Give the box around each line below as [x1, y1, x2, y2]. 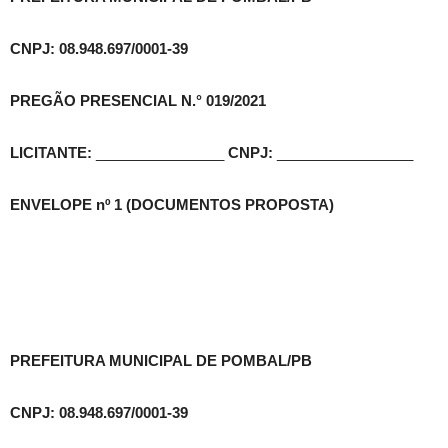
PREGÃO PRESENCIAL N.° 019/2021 [10, 92, 266, 110]
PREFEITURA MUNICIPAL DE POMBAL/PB [10, 352, 312, 370]
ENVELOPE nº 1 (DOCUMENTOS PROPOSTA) [10, 196, 334, 214]
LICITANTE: [10, 144, 96, 162]
